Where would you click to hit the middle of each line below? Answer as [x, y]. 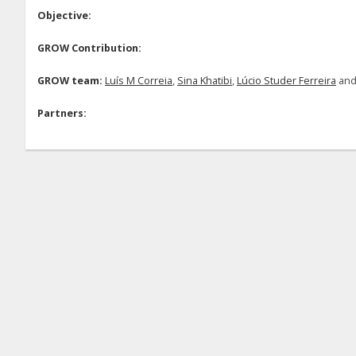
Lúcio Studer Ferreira [286, 81]
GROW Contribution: [89, 48]
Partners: [62, 113]
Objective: [64, 15]
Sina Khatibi [205, 81]
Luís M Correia [139, 81]
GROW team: [70, 81]
